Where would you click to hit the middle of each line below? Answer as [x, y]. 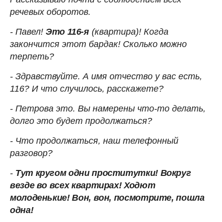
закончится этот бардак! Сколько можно [98, 44]
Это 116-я [67, 32]
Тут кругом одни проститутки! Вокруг [103, 173]
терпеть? [32, 57]
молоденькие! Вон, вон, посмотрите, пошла [107, 198]
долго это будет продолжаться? [81, 121]
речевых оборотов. [50, 12]
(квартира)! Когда [129, 32]
